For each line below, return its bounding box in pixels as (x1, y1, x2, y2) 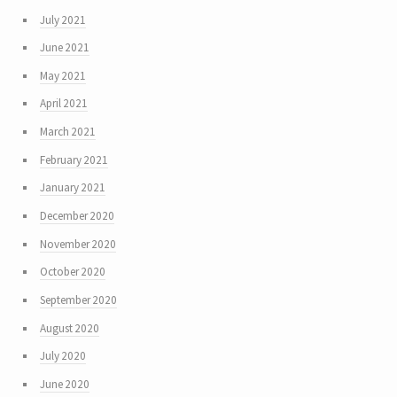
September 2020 (39, 292, 117, 307)
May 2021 (39, 67, 86, 83)
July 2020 (39, 348, 86, 364)
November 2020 (39, 236, 116, 252)
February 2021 (39, 152, 108, 167)
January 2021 (39, 180, 105, 196)
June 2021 (39, 40, 90, 56)
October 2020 (39, 264, 105, 280)
